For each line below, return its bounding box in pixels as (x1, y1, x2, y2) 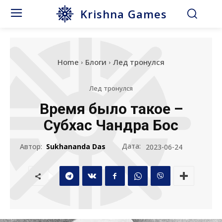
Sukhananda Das (46, 142, 106, 152)
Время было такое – (39, 100, 183, 117)
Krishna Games (80, 6, 167, 21)
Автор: (20, 142, 42, 152)
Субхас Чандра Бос (44, 116, 178, 134)
